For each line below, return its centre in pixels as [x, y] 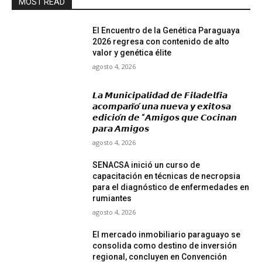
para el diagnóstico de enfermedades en [171, 187]
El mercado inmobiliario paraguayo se [167, 235]
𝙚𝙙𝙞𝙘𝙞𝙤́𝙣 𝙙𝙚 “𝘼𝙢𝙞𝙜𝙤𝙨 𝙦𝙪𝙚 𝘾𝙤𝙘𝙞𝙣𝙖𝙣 [165, 118]
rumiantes [112, 199]
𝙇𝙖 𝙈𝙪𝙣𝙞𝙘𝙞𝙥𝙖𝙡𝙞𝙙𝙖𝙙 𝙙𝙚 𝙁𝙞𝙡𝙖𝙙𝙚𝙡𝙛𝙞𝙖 [160, 96]
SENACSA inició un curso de [146, 165]
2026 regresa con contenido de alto [161, 41]
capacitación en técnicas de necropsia [167, 176]
